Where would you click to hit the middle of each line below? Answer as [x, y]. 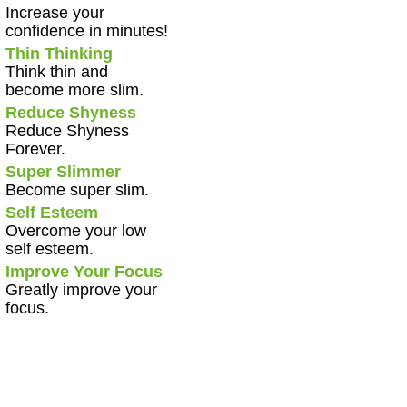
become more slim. [74, 90]
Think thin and [56, 72]
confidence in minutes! [86, 31]
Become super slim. [77, 190]
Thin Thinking [59, 54]
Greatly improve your [81, 290]
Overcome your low [75, 231]
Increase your [55, 13]
